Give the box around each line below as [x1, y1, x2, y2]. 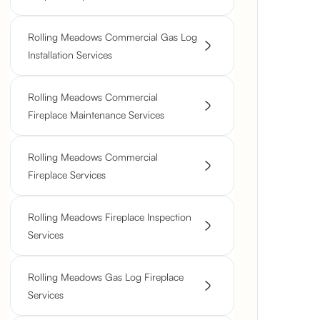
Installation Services [28, 49, 112, 61]
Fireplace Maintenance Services [28, 109, 164, 121]
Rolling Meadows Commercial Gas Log [28, 31, 197, 43]
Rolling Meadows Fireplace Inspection [28, 211, 191, 223]
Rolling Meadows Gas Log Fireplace [28, 271, 184, 283]
